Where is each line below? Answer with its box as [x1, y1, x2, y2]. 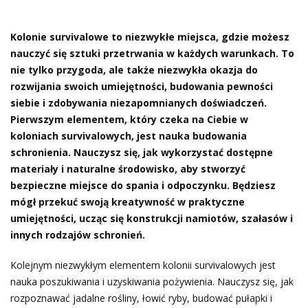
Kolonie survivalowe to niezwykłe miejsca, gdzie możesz [10, 30, 289, 43]
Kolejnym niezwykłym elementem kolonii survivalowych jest [10, 258, 276, 272]
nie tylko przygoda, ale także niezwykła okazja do [10, 63, 258, 76]
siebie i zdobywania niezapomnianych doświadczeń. [10, 96, 267, 109]
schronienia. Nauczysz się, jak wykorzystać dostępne [10, 145, 273, 159]
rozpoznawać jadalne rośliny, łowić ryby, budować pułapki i [10, 291, 272, 305]
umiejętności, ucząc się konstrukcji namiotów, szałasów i [10, 211, 293, 225]
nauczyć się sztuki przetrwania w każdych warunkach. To [10, 46, 294, 60]
